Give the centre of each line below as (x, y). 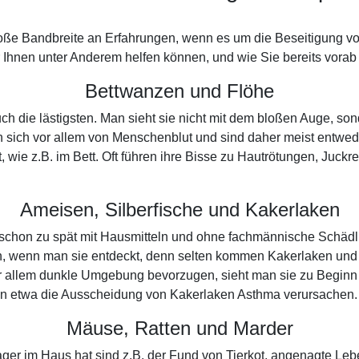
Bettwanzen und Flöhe (179, 91)
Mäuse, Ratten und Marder (179, 328)
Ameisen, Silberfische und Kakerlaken (179, 210)
